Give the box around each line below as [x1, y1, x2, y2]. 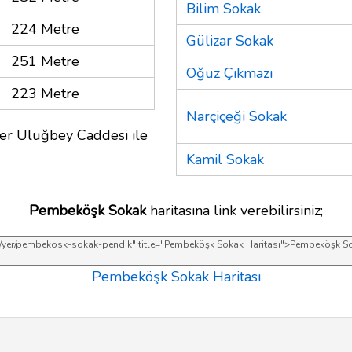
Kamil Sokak [186, 149, 264, 169]
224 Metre [11, 19, 79, 38]
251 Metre [11, 51, 79, 71]
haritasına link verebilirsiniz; [146, 200, 323, 220]
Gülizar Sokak [186, 31, 273, 50]
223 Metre [11, 83, 79, 103]
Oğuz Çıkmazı [186, 63, 273, 82]
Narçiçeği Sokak [186, 106, 287, 126]
